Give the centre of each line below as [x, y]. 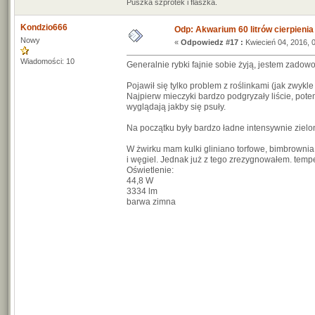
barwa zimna [151, 202]
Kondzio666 [44, 27]
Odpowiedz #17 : [212, 42]
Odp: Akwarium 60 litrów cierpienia [244, 30]
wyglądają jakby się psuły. [176, 107]
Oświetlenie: [150, 170]
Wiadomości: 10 [47, 61]
